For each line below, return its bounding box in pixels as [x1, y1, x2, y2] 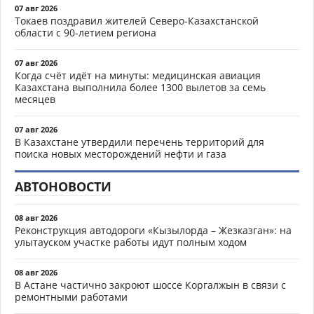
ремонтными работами [15, 289, 128, 303]
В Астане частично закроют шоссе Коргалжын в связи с [15, 278, 286, 292]
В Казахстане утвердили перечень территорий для [15, 135, 264, 149]
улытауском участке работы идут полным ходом [15, 235, 247, 249]
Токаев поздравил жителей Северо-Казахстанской [15, 13, 259, 27]
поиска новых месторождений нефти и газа [15, 146, 226, 161]
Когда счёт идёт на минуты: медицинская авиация [15, 68, 261, 82]
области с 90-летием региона [15, 25, 156, 39]
